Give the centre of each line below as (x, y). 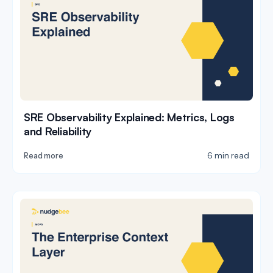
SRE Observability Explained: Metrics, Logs (129, 117)
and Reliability (58, 131)
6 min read (228, 156)
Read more (44, 156)
